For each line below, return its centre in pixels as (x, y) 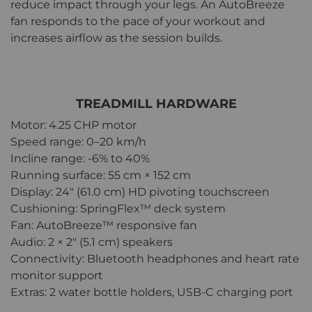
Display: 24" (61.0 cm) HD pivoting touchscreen (140, 192)
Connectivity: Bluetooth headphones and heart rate (155, 259)
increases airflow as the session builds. (118, 38)
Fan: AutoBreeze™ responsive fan (104, 226)
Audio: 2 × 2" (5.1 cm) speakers (92, 242)
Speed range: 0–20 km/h (78, 142)
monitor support (57, 276)
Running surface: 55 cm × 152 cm (101, 175)
